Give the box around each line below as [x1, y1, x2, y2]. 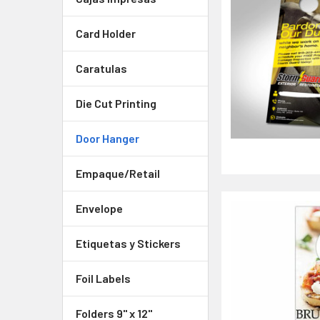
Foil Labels [76, 271, 131, 285]
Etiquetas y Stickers [76, 236, 181, 250]
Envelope [76, 201, 123, 215]
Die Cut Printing [76, 96, 156, 110]
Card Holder [76, 26, 136, 40]
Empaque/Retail [76, 166, 160, 180]
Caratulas [76, 61, 127, 75]
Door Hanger [76, 131, 139, 145]
